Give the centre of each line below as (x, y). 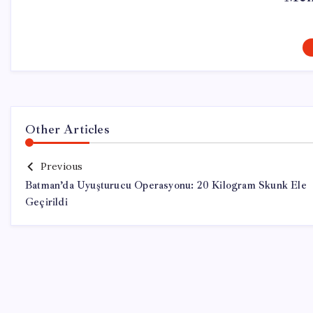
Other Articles (67, 129)
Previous (61, 166)
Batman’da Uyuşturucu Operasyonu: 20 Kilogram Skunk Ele (166, 185)
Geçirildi (46, 202)
